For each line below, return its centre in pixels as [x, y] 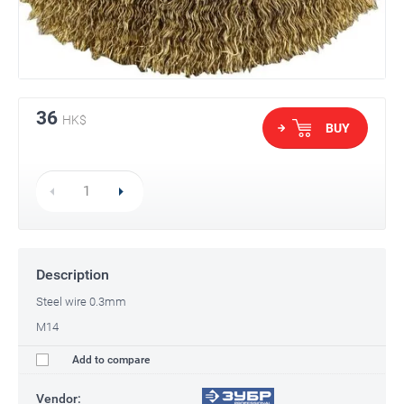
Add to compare [110, 360]
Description [73, 275]
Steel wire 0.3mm [81, 302]
